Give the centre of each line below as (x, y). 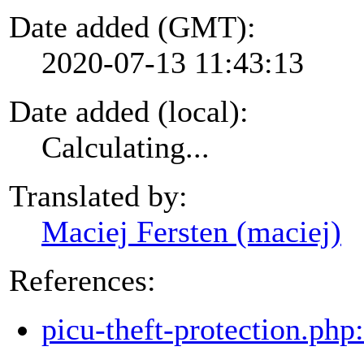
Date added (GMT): (132, 26)
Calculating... (126, 147)
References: (82, 280)
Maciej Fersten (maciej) (191, 231)
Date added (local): (129, 111)
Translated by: (98, 195)
